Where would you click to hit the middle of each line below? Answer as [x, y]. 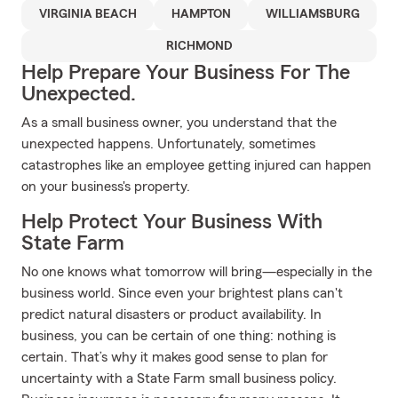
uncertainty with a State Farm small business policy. [179, 378]
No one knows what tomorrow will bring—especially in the [197, 272]
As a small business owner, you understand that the [179, 123]
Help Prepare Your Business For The [186, 73]
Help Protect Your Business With [172, 222]
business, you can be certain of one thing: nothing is [179, 336]
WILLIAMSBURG [312, 14]
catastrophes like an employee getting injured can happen [196, 165]
